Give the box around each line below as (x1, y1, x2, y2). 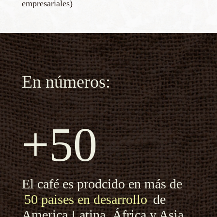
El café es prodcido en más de (21, 176, 182, 191)
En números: (21, 72, 110, 92)
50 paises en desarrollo (24, 191, 147, 207)
